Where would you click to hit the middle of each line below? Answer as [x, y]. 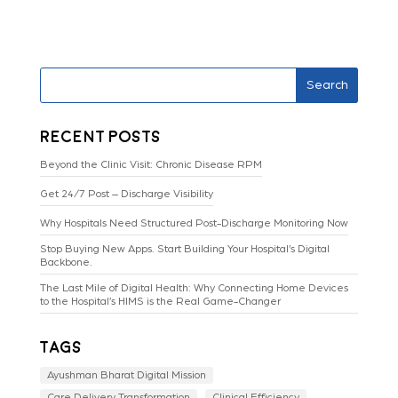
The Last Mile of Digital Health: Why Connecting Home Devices [194, 288]
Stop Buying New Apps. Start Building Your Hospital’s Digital [184, 249]
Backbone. [66, 263]
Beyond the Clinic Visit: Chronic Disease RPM [151, 165]
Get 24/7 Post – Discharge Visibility [126, 194]
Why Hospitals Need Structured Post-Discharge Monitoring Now [194, 223]
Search [327, 85]
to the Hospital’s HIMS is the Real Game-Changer [160, 302]
